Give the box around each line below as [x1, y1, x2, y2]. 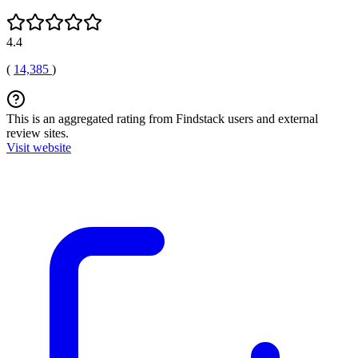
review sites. [6, 125, 69, 140]
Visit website [6, 140, 71, 154]
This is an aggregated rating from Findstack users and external [6, 111, 318, 125]
